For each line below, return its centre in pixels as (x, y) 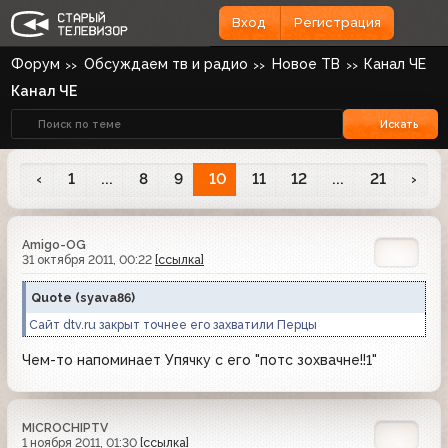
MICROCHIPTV (65, 428)
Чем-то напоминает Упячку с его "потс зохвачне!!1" (199, 360)
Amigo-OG (54, 245)
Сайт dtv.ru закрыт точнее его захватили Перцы (173, 325)
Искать (400, 123)
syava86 (105, 298)
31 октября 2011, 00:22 (88, 260)
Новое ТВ (306, 64)
